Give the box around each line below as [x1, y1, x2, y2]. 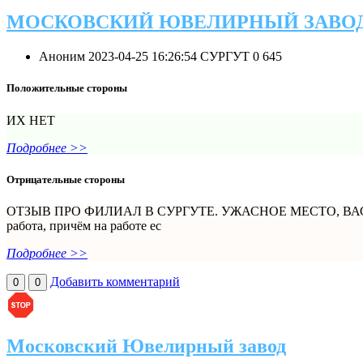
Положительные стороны [6, 82, 127, 95]
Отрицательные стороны [6, 173, 125, 186]
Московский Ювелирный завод [6, 335, 286, 357]
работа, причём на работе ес [6, 219, 161, 233]
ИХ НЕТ [6, 113, 55, 127]
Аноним [39, 49, 88, 64]
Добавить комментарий [50, 275, 180, 288]
